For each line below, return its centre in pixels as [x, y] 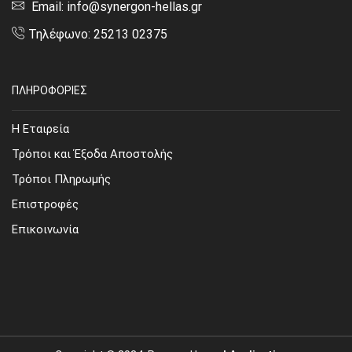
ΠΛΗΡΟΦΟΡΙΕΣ [49, 91]
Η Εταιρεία [40, 129]
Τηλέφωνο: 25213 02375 [98, 35]
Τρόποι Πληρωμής [61, 180]
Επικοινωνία [45, 230]
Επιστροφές [45, 205]
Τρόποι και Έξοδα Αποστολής [92, 154]
